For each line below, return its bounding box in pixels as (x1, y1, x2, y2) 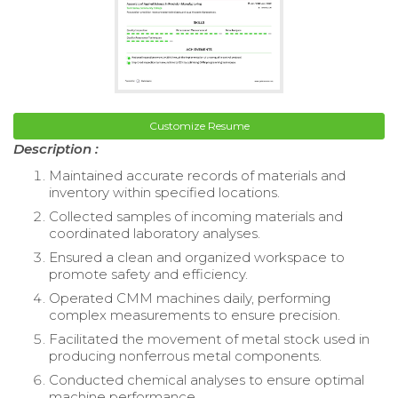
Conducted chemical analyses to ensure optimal (49, 370, 364, 388)
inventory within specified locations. (49, 183, 280, 201)
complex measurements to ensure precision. (49, 306, 340, 323)
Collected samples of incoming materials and (49, 207, 343, 225)
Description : (13, 139, 99, 157)
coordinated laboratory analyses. (49, 224, 260, 242)
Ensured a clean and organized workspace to (49, 248, 345, 266)
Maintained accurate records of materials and (49, 166, 346, 184)
